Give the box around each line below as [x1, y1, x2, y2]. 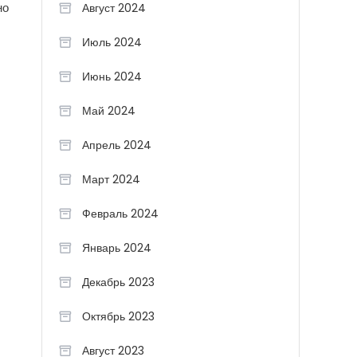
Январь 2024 [82, 240, 151, 256]
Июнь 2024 [82, 69, 142, 84]
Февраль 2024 [82, 206, 159, 222]
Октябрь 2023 [82, 308, 155, 324]
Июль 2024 [82, 34, 142, 50]
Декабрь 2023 [82, 274, 155, 290]
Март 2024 [82, 171, 140, 187]
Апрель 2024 [82, 137, 151, 153]
